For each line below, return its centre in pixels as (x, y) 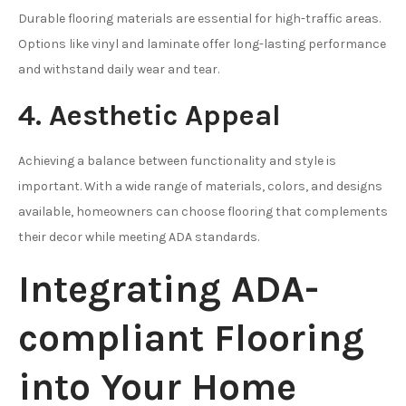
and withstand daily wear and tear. (119, 69)
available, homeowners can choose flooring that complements (203, 211)
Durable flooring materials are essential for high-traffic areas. (199, 18)
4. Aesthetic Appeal (150, 115)
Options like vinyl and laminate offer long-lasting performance (202, 43)
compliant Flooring (191, 338)
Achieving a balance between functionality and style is (177, 160)
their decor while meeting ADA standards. (139, 237)
